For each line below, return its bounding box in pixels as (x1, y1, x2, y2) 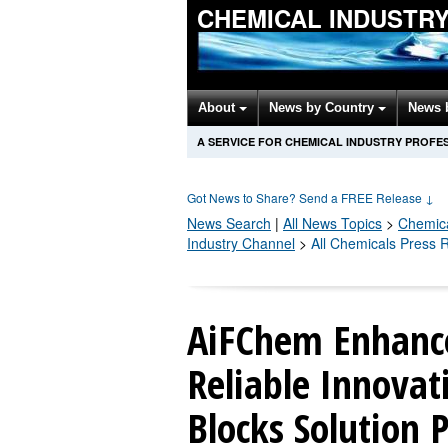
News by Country (269, 100, 378, 115)
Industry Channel (187, 233, 295, 253)
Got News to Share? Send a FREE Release (187, 189, 425, 206)
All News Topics (283, 213, 382, 233)
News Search (187, 213, 271, 233)
